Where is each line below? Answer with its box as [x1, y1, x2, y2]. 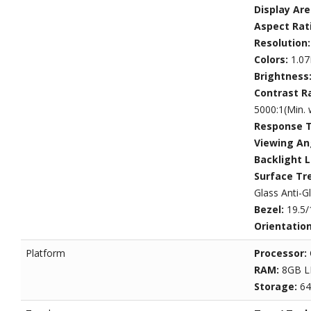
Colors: [253, 53, 291, 67]
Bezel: [253, 203, 287, 217]
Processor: [253, 246, 310, 260]
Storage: [253, 280, 300, 294]
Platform [26, 246, 65, 260]
